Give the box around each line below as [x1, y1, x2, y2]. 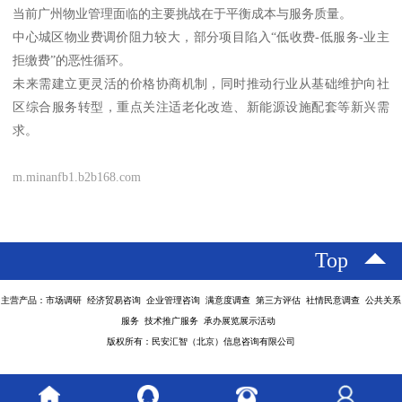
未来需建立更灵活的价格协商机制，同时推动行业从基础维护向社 [13, 76, 389, 92]
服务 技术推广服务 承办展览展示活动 [121, 315, 281, 326]
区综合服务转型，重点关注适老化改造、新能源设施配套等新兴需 [13, 100, 389, 115]
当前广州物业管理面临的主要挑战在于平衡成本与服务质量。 [13, 6, 353, 22]
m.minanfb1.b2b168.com [13, 170, 142, 185]
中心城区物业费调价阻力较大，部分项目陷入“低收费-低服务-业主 [13, 30, 389, 45]
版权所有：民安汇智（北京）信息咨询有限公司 [107, 336, 295, 346]
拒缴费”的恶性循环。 [13, 53, 132, 68]
